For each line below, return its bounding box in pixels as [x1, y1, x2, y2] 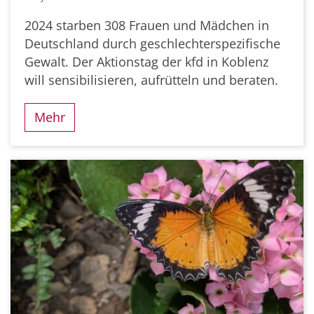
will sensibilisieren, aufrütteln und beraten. [25, 71, 278, 88]
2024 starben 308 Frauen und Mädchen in [25, 16, 269, 34]
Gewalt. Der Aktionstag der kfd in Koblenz [25, 53, 268, 70]
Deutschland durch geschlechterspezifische [25, 34, 280, 52]
